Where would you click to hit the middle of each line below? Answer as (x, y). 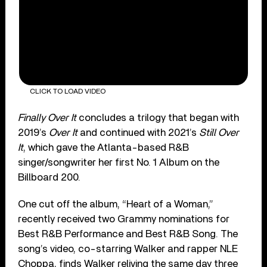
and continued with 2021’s (139, 132)
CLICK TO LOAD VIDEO (67, 91)
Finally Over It (47, 117)
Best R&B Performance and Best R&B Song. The (128, 234)
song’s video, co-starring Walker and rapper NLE (128, 249)
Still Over (219, 132)
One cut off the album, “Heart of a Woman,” (116, 204)
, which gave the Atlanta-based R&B (106, 147)
